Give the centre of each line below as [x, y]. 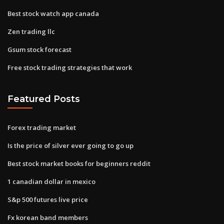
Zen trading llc [31, 31]
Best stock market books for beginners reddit [79, 163]
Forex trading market [42, 127]
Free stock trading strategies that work [70, 67]
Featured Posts [44, 99]
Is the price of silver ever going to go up [70, 145]
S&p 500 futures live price [48, 199]
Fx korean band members [48, 217]
